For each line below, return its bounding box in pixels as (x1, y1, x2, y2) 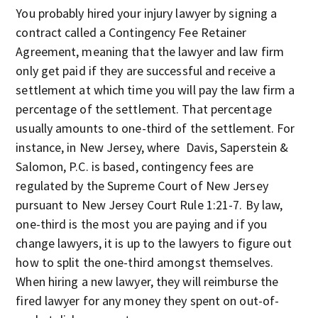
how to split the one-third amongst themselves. (16, 254, 273, 270)
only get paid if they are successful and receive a (16, 62, 276, 79)
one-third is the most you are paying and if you (16, 216, 268, 232)
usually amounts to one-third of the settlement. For (16, 120, 295, 136)
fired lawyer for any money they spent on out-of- (16, 292, 280, 309)
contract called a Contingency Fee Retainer (16, 24, 247, 40)
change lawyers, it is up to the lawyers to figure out (16, 235, 292, 251)
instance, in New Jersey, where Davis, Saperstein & (16, 139, 289, 155)
